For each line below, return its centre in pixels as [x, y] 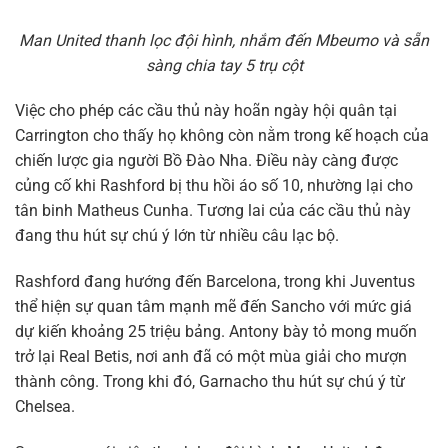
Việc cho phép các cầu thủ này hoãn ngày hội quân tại [206, 111]
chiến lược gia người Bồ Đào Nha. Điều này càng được [206, 161]
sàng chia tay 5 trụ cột [224, 65]
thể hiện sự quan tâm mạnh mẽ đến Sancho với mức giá [213, 307]
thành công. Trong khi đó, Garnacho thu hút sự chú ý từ [210, 382]
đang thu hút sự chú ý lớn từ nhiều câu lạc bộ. [177, 236]
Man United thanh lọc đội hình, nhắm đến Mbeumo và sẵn [224, 40]
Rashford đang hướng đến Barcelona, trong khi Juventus [215, 282]
